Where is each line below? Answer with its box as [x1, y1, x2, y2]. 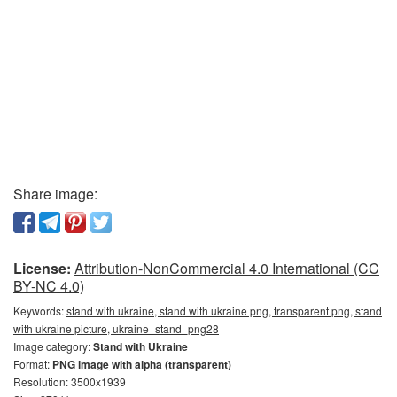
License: [13, 258, 71, 279]
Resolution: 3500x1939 [13, 374, 126, 390]
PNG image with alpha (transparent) [52, 356, 231, 373]
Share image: [13, 183, 97, 205]
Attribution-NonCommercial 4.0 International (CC [74, 258, 379, 279]
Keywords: [13, 303, 66, 319]
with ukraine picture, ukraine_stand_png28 [13, 321, 219, 337]
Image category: [13, 339, 93, 354]
